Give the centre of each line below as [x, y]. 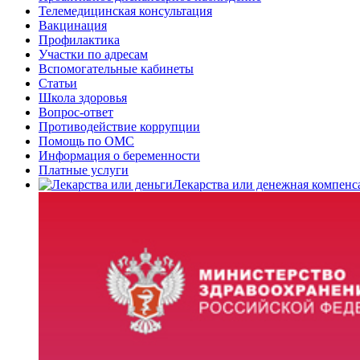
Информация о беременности [119, 155]
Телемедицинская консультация [125, 11]
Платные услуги [84, 170]
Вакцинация [73, 25]
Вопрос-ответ [76, 112]
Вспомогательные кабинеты [116, 69]
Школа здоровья [83, 98]
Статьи [58, 83]
